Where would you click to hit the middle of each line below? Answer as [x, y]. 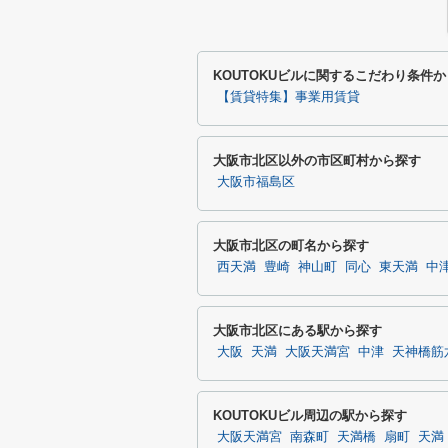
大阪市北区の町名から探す [291, 245]
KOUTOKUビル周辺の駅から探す [310, 415]
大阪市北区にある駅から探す [297, 330]
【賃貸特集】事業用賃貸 [288, 97]
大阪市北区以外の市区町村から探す [317, 160]
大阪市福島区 [256, 182]
